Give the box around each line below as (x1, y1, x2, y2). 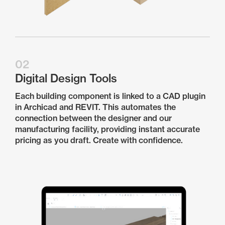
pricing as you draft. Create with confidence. (15, 135, 183, 145)
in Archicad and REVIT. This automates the (15, 102, 176, 112)
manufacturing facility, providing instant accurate (15, 124, 200, 134)
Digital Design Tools (15, 71, 117, 85)
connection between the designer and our (15, 113, 172, 123)
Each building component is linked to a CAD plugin (15, 91, 205, 101)
